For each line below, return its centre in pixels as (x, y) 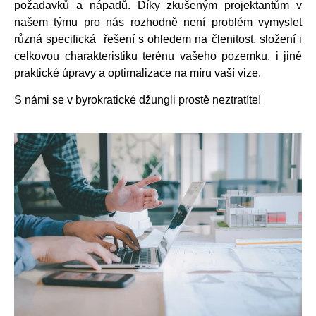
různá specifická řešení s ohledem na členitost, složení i (158, 39)
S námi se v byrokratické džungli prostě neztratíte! (138, 100)
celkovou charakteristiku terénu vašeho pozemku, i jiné (158, 56)
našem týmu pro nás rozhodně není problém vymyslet (158, 22)
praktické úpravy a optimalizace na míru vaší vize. (138, 73)
